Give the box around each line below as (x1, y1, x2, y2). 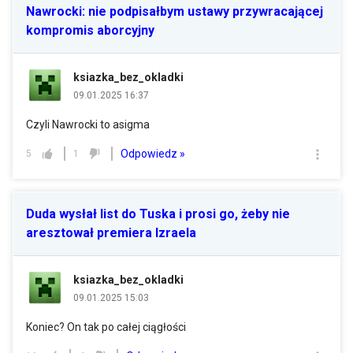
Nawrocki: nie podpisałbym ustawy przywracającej (26, 4, 323, 19)
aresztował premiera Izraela (26, 225, 196, 240)
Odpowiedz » (121, 147, 185, 160)
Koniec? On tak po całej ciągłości (26, 321, 186, 333)
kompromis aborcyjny (26, 23, 154, 38)
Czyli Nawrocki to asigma (26, 118, 150, 131)
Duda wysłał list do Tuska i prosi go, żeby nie (26, 206, 290, 221)
